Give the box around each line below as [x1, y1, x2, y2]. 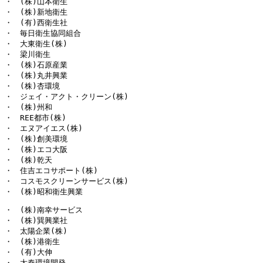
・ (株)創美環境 [5, 134, 68, 144]
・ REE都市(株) [5, 113, 66, 123]
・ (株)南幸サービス [5, 205, 83, 215]
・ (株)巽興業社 [5, 216, 68, 225]
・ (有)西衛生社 [5, 18, 68, 28]
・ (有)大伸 [5, 248, 52, 257]
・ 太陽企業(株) [5, 227, 68, 236]
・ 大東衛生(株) [5, 39, 68, 49]
